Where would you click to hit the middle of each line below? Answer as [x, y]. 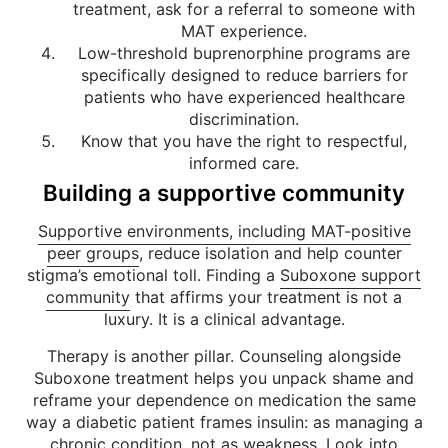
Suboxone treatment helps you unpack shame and [224, 377]
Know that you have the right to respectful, [244, 141]
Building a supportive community [224, 193]
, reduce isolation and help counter [270, 253]
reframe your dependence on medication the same [224, 399]
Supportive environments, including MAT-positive [224, 231]
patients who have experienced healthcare [244, 97]
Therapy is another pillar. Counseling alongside [224, 355]
